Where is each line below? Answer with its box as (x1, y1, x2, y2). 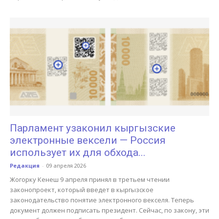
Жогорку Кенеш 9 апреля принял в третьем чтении (10, 175, 170, 184)
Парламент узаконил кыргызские (10, 122, 175, 134)
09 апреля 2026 (46, 162, 86, 170)
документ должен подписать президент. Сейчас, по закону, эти (10, 206, 209, 215)
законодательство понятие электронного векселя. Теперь (10, 196, 194, 205)
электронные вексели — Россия (10, 134, 166, 147)
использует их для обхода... (10, 147, 146, 159)
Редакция (10, 162, 40, 170)
